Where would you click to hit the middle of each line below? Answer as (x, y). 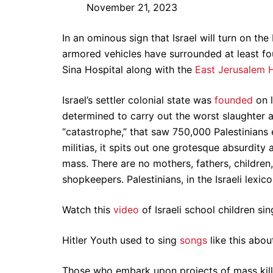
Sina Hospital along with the (127, 69)
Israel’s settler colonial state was (138, 100)
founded (234, 100)
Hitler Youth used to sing (121, 240)
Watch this (88, 209)
